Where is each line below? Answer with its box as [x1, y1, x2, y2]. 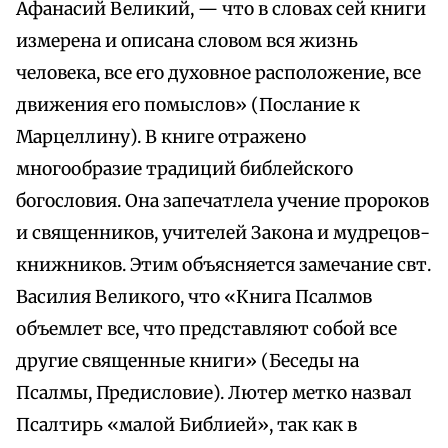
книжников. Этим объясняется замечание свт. [16, 254, 431, 277]
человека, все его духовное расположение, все [16, 62, 421, 85]
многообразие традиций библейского [16, 158, 353, 181]
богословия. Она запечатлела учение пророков [16, 190, 429, 213]
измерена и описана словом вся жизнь [16, 30, 358, 53]
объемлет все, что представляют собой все [16, 318, 397, 341]
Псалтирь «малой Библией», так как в [16, 414, 357, 437]
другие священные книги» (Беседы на [16, 350, 359, 373]
